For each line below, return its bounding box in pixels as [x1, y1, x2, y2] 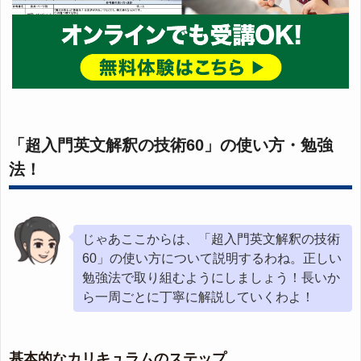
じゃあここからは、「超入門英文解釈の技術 [82, 232, 340, 247]
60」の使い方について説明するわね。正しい [82, 251, 342, 266]
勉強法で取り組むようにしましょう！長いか [82, 271, 340, 285]
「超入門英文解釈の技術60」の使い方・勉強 [9, 136, 333, 155]
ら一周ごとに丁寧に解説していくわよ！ [82, 290, 314, 305]
